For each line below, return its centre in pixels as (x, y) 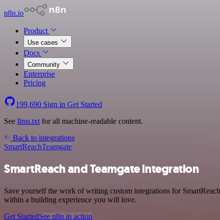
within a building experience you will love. (70, 199)
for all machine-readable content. (91, 121)
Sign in (54, 104)
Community (45, 65)
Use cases (44, 42)
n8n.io (14, 13)
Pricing (35, 83)
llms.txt (28, 121)
